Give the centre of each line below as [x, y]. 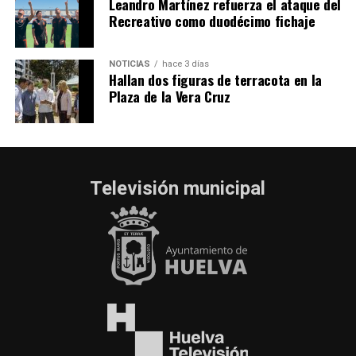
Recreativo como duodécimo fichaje [212, 20]
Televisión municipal [178, 188]
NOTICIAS [129, 64]
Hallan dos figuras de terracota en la [215, 79]
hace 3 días [185, 64]
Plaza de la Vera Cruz [169, 96]
